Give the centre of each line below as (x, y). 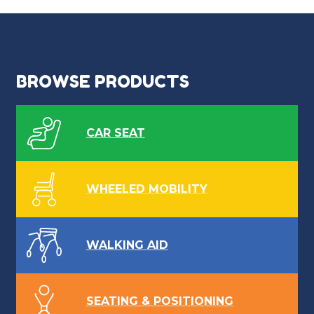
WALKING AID (127, 245)
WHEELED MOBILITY (146, 189)
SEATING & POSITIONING (159, 301)
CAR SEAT (115, 133)
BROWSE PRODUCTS (102, 82)
